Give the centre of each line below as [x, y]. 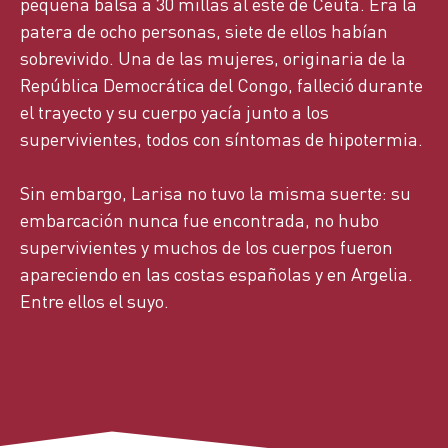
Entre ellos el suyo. [94, 301]
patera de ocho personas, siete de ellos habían [204, 31]
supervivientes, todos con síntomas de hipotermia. [221, 139]
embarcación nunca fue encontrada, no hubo [199, 220]
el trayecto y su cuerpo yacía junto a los [174, 112]
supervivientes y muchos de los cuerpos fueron [206, 247]
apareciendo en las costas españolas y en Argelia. [216, 274]
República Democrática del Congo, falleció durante [221, 85]
